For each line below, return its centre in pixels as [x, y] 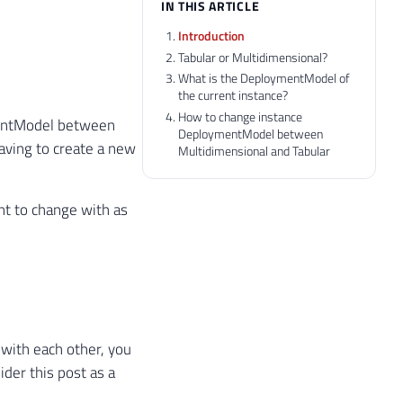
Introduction [212, 35]
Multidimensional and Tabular [255, 151]
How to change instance [241, 117]
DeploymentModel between [251, 134]
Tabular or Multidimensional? [253, 57]
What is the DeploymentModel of [264, 78]
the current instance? [233, 95]
